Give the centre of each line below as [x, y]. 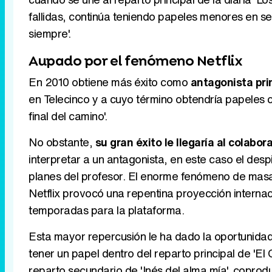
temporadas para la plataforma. [106, 210]
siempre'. [50, 34]
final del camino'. [68, 116]
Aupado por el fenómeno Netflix [135, 61]
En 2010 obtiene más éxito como [110, 82]
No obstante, [62, 142]
